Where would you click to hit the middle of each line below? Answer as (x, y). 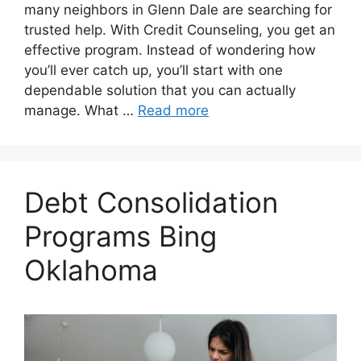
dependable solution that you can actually (160, 90)
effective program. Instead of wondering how (170, 50)
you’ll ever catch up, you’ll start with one (154, 70)
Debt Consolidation (151, 202)
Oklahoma (91, 270)
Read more (173, 110)
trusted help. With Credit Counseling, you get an (180, 29)
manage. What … (81, 110)
